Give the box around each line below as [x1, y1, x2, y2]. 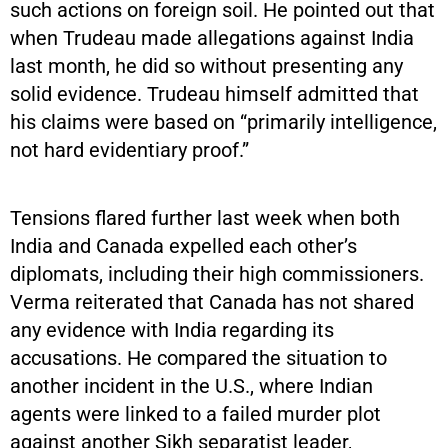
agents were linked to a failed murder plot [10, 401, 381, 426]
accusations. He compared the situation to [10, 345, 387, 370]
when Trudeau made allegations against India [10, 25, 414, 50]
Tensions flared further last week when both [10, 205, 400, 230]
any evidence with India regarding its [10, 317, 334, 342]
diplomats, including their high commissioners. [10, 261, 424, 286]
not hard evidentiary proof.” [10, 137, 249, 162]
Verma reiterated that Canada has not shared [10, 289, 414, 314]
